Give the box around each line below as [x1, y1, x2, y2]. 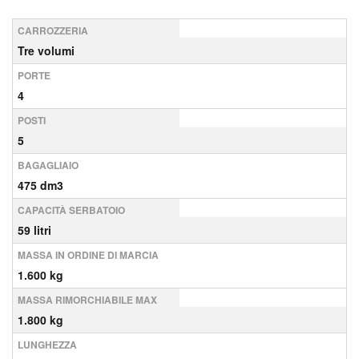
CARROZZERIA [18, 23, 88, 38]
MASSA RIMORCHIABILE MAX [18, 292, 157, 307]
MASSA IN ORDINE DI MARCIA [18, 248, 159, 262]
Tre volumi [18, 42, 75, 58]
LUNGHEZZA [18, 337, 77, 352]
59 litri [18, 222, 51, 238]
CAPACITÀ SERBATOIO [18, 203, 125, 217]
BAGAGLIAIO [18, 158, 79, 172]
